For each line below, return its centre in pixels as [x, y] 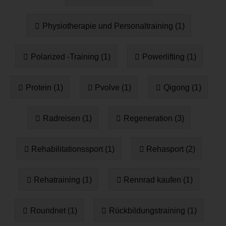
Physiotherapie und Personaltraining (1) [113, 26]
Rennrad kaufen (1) [158, 180]
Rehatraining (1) [63, 180]
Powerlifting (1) [169, 56]
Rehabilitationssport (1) [73, 149]
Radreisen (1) [67, 118]
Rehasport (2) [171, 149]
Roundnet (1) [53, 210]
